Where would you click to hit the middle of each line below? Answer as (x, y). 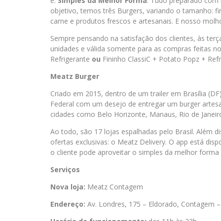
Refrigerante (71, 59)
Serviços (65, 169)
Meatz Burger (75, 76)
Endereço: (68, 204)
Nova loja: (69, 187)
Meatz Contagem (115, 187)
